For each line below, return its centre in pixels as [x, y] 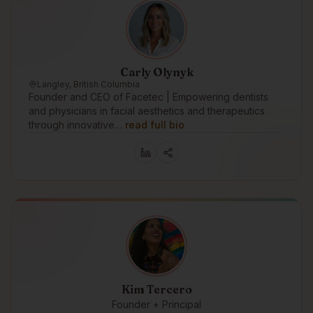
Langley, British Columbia [88, 84]
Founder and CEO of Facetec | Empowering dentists [148, 97]
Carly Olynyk [156, 72]
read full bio [155, 125]
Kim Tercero [156, 289]
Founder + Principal [156, 304]
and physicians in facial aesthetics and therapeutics [147, 111]
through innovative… [75, 125]
